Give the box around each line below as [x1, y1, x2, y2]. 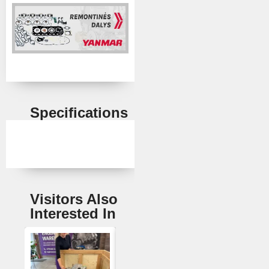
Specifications [30, 104, 128, 121]
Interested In [30, 205, 116, 222]
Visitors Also [30, 190, 118, 207]
